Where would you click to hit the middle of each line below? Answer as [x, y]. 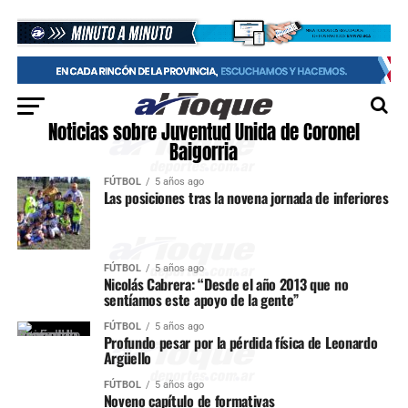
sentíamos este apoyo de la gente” [201, 300]
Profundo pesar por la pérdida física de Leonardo [240, 342]
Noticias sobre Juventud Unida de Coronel [204, 133]
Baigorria [204, 153]
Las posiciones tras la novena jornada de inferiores [246, 198]
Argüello [127, 358]
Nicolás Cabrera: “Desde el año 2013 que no [226, 284]
